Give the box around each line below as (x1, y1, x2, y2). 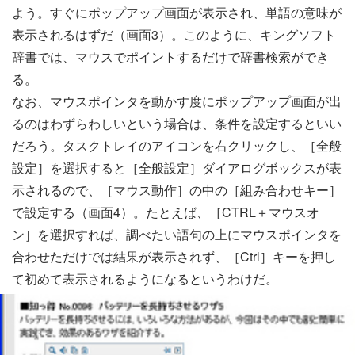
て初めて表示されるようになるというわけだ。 (12, 269, 278, 288)
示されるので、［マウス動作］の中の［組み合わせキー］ (12, 181, 342, 200)
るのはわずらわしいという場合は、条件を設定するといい (12, 114, 342, 133)
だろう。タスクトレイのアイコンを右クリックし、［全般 (12, 136, 342, 155)
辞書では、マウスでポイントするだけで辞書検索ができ (12, 48, 329, 67)
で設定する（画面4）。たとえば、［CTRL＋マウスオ (12, 203, 319, 222)
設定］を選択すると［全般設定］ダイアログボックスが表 (12, 158, 342, 177)
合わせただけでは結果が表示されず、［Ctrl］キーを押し (12, 247, 336, 266)
